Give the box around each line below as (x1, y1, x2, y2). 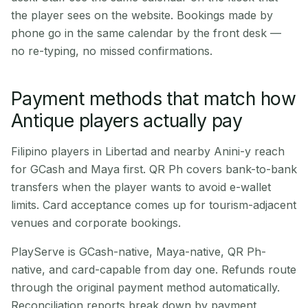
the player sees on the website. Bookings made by (11, 8, 273, 22)
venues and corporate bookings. (11, 216, 181, 230)
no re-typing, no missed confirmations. (11, 44, 212, 58)
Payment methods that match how (11, 87, 296, 109)
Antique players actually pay (11, 109, 243, 131)
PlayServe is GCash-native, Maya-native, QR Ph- (11, 245, 266, 258)
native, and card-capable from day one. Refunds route (11, 263, 296, 276)
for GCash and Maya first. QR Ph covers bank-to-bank (11, 162, 297, 176)
